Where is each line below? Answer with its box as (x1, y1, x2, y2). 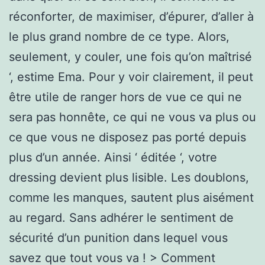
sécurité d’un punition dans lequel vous (9, 230, 228, 245)
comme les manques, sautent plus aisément (9, 190, 254, 205)
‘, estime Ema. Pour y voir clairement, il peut (9, 69, 253, 84)
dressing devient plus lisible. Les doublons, (9, 170, 249, 185)
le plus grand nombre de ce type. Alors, (9, 29, 230, 44)
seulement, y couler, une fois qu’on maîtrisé (9, 49, 252, 64)
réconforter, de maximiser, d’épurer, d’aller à (9, 9, 254, 24)
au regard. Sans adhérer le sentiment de (9, 210, 234, 225)
